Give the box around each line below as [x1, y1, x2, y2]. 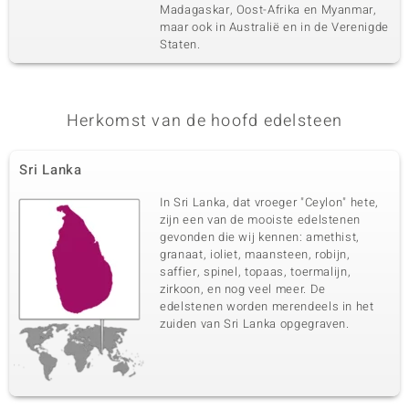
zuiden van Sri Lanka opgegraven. [160, 315, 350, 332]
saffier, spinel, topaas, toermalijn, [160, 263, 351, 280]
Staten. [160, 36, 201, 53]
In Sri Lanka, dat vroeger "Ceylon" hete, [160, 194, 379, 211]
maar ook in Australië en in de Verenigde [160, 18, 389, 36]
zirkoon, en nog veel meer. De [160, 280, 326, 298]
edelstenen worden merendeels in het [160, 298, 374, 315]
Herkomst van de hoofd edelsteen [66, 109, 343, 133]
